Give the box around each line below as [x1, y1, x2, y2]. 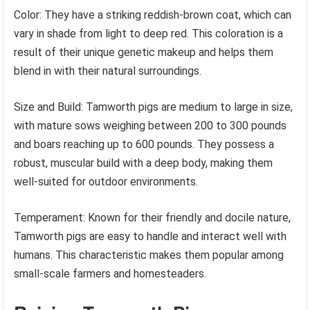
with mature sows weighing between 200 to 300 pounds [14, 119, 287, 132]
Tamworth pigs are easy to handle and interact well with [14, 230, 287, 243]
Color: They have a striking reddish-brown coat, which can [14, 8, 292, 21]
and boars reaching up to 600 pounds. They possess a [14, 138, 275, 151]
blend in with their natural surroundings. [14, 64, 202, 77]
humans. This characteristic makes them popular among [14, 248, 284, 262]
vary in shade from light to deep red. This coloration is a [14, 27, 284, 40]
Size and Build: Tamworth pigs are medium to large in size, [14, 100, 293, 113]
